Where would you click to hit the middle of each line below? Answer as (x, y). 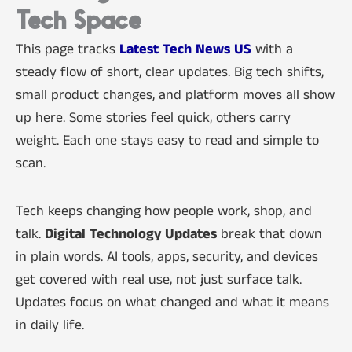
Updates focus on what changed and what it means (172, 302)
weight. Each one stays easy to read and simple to (167, 141)
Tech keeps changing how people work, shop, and (163, 211)
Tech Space (78, 24)
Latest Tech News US (185, 50)
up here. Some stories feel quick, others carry (153, 118)
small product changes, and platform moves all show (175, 95)
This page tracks (67, 50)
